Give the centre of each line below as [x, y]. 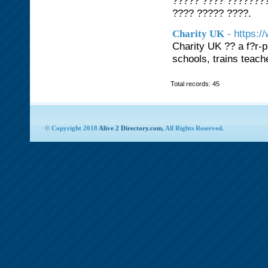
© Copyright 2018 [72, 128]
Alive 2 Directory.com [130, 128]
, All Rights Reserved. [193, 128]
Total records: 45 [195, 84]
